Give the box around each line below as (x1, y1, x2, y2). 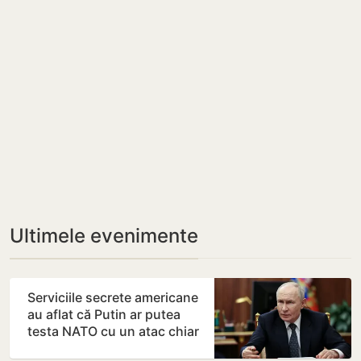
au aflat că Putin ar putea (27, 306, 180, 323)
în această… (27, 340, 101, 357)
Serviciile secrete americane (27, 289, 198, 306)
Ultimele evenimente (10, 224, 198, 248)
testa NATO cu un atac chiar (27, 323, 199, 340)
